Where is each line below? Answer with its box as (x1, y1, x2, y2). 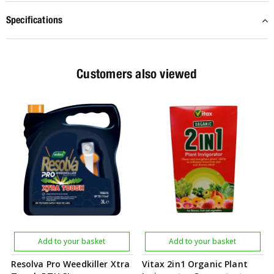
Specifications (6, 14, 63, 26)
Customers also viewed (76, 66, 198, 81)
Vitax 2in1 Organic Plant (141, 258, 248, 270)
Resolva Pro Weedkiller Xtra (10, 258, 130, 270)
